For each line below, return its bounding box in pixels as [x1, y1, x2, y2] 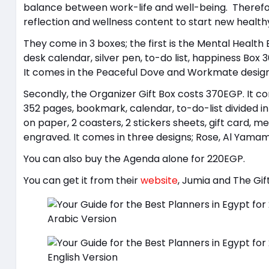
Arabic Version [47, 211, 116, 226]
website [140, 173, 178, 187]
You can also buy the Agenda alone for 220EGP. [23, 151, 247, 166]
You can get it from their [23, 173, 141, 187]
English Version [47, 250, 118, 264]
